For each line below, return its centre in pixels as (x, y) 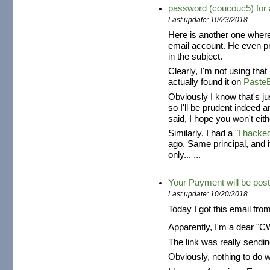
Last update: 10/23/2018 (208, 20)
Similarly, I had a (202, 133)
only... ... (185, 155)
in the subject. (196, 56)
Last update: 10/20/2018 (208, 194)
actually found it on (206, 82)
